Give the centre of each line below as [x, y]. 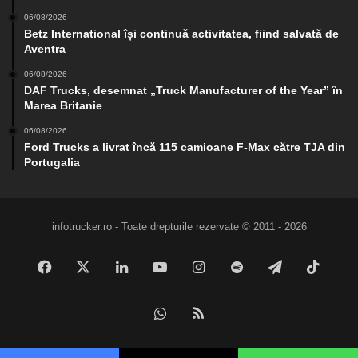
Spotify [265, 267]
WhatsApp [199, 314]
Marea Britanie [63, 106]
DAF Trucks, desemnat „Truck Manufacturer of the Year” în [183, 91]
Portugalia [52, 163]
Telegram [312, 267]
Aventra [45, 49]
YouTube [195, 267]
